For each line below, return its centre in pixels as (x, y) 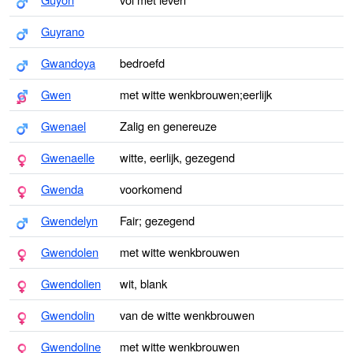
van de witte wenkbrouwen (187, 315)
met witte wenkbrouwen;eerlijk (196, 94)
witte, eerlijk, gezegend (177, 157)
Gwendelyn (69, 220)
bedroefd (142, 63)
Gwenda (62, 189)
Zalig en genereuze (168, 126)
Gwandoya (68, 63)
